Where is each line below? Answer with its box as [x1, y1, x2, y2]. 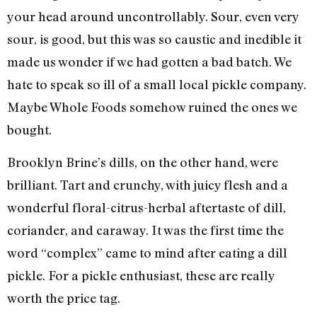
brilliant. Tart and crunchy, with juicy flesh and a [7, 177, 288, 193]
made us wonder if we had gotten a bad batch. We [7, 53, 292, 69]
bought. [7, 121, 52, 137]
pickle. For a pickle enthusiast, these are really [7, 267, 275, 284]
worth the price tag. [7, 290, 120, 306]
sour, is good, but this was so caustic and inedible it [7, 30, 301, 47]
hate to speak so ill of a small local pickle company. [7, 76, 306, 92]
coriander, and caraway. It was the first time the [7, 222, 284, 238]
